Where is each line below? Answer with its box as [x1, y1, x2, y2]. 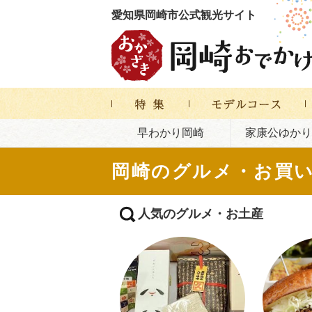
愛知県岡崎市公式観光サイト [111, 9, 256, 21]
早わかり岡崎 [136, 127, 204, 139]
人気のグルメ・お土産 [138, 207, 263, 221]
